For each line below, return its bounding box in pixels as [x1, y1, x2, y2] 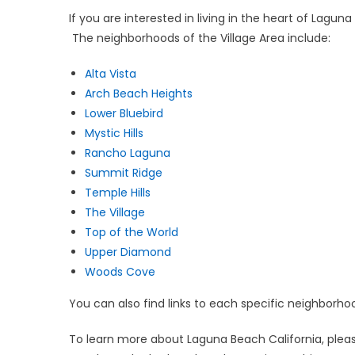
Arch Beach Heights [85, 86, 193, 101]
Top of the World [85, 224, 178, 240]
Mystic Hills [85, 125, 143, 141]
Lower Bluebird [85, 105, 163, 121]
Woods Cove [85, 264, 155, 280]
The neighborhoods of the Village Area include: [69, 30, 330, 46]
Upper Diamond [85, 244, 171, 260]
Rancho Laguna [85, 145, 170, 161]
